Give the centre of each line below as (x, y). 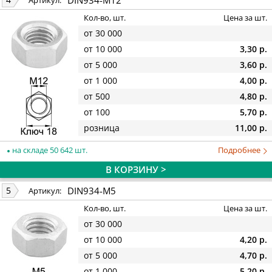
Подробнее (240, 150)
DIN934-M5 (92, 190)
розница (102, 128)
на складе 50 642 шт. (49, 150)
